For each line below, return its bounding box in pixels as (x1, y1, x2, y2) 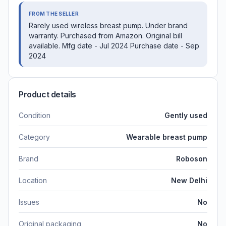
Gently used (164, 110, 207, 120)
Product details (19, 89, 76, 99)
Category (19, 132, 50, 141)
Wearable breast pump (126, 132, 207, 141)
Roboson (176, 154, 207, 163)
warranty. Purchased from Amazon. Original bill (29, 31, 182, 40)
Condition (19, 110, 50, 120)
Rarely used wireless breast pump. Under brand (29, 21, 188, 30)
